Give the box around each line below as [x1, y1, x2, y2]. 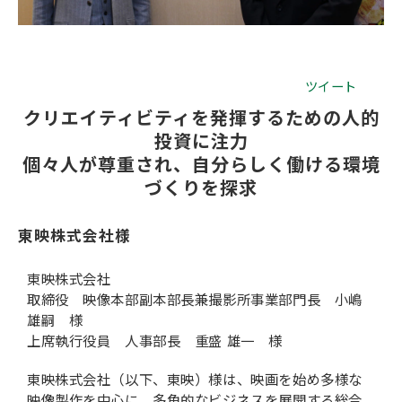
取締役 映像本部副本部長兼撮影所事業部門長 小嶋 [27, 293, 363, 310]
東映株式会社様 [18, 226, 131, 245]
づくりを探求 [144, 177, 258, 199]
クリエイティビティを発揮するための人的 [22, 107, 380, 129]
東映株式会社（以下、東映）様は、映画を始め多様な [27, 372, 363, 389]
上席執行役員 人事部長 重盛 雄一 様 [27, 334, 283, 351]
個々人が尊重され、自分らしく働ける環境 [22, 153, 380, 176]
